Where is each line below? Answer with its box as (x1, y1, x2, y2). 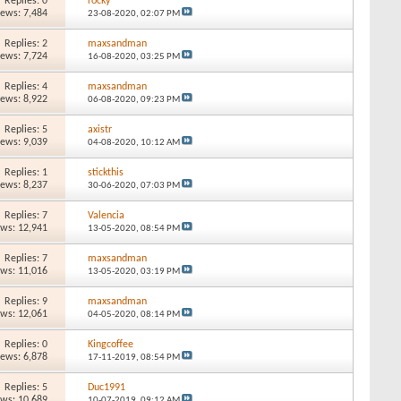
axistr (87, 124, 112, 135)
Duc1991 (87, 381, 125, 393)
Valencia (87, 209, 124, 221)
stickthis (87, 166, 124, 178)
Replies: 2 (4, 38, 48, 49)
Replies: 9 (4, 295, 48, 307)
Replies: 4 (4, 81, 48, 92)
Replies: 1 (4, 166, 48, 178)
